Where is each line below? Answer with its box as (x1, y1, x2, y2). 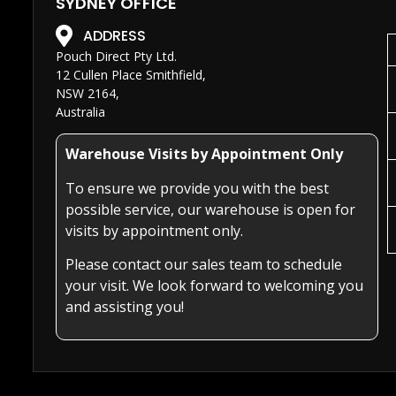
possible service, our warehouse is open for (65, 199, 355, 219)
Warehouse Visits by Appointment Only (65, 144, 343, 164)
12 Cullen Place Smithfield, (56, 66, 206, 84)
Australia (56, 103, 105, 121)
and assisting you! (65, 297, 184, 317)
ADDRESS (83, 25, 147, 46)
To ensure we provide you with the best (65, 178, 329, 198)
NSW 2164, (56, 85, 119, 103)
